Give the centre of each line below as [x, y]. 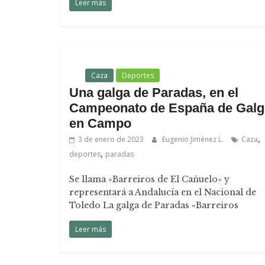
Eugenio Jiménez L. [194, 139]
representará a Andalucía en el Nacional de [163, 192]
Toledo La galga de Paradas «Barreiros [154, 205]
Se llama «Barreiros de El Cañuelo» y [149, 179]
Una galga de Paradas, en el [154, 93]
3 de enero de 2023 [111, 139]
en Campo [100, 123]
